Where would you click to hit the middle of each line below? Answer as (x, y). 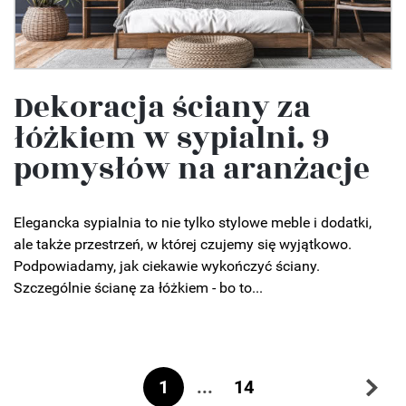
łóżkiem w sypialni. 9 (171, 138)
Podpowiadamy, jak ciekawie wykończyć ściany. (167, 266)
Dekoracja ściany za (162, 107)
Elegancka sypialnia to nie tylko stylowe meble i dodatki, (193, 222)
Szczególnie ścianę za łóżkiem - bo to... (138, 287)
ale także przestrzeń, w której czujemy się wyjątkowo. (183, 244)
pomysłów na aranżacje (192, 169)
